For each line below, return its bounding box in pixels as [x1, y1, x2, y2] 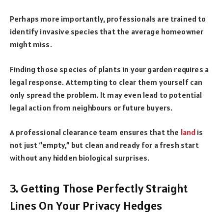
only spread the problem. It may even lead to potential [10, 89, 202, 100]
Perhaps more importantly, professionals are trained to [10, 14, 206, 24]
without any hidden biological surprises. [10, 153, 150, 163]
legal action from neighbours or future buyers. [10, 102, 173, 112]
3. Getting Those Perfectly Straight [10, 181, 188, 196]
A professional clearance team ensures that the [10, 127, 181, 137]
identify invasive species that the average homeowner [10, 27, 204, 37]
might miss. [10, 39, 52, 50]
